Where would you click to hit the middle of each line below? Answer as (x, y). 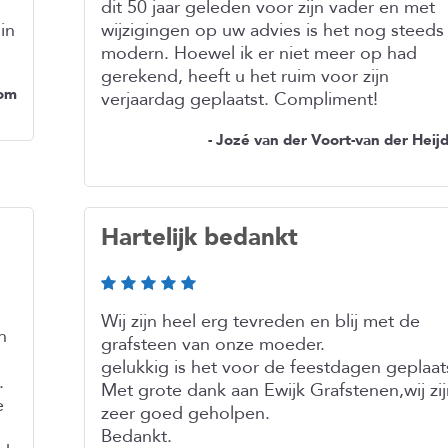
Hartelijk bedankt (199, 237)
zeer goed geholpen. (185, 413)
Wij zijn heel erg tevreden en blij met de (260, 321)
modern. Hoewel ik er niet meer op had (259, 53)
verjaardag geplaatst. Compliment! (239, 99)
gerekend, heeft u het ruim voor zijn (245, 76)
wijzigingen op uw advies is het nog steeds (272, 30)
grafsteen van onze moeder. (213, 344)
